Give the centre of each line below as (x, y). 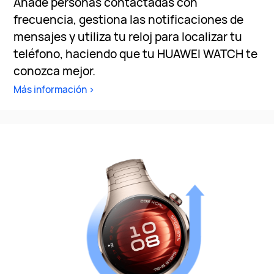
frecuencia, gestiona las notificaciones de (129, 20)
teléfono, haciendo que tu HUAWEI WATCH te (136, 54)
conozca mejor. (55, 71)
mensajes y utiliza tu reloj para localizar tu (128, 37)
